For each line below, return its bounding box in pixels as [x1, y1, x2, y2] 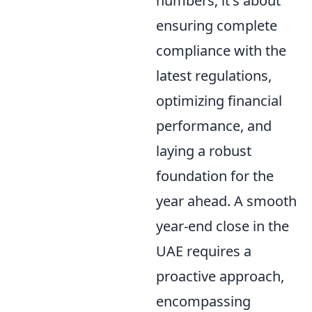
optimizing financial [156, 91, 282, 110]
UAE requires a [156, 241, 251, 260]
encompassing [156, 291, 251, 311]
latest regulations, [156, 65, 272, 85]
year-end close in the [156, 216, 289, 235]
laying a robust [156, 141, 251, 160]
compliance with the [156, 40, 286, 60]
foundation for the [156, 166, 274, 185]
